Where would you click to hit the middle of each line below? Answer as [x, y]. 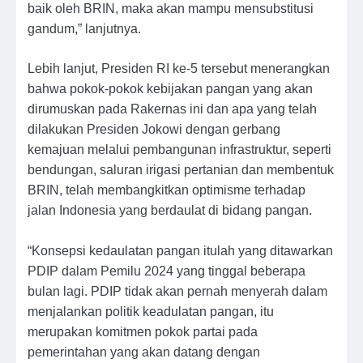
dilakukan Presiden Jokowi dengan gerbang [154, 129]
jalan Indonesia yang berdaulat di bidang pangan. [171, 210]
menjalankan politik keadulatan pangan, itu [151, 311]
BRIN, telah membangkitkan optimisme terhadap [167, 190]
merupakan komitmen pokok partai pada [143, 331]
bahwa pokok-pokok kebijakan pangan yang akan [170, 89]
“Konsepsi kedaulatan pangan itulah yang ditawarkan [180, 250]
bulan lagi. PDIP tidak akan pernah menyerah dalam [177, 290]
